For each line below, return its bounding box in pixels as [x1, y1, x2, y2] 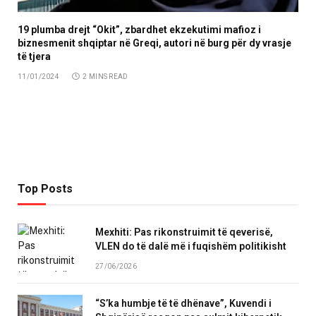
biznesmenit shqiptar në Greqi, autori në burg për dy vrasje [18, 37, 291, 49]
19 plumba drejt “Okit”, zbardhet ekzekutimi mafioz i [18, 24, 261, 36]
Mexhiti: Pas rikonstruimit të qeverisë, [95, 226, 273, 238]
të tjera [18, 51, 51, 63]
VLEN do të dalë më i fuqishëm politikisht [95, 241, 286, 253]
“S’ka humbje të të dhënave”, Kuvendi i [95, 298, 272, 310]
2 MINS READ [83, 73, 128, 81]
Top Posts [18, 182, 73, 196]
